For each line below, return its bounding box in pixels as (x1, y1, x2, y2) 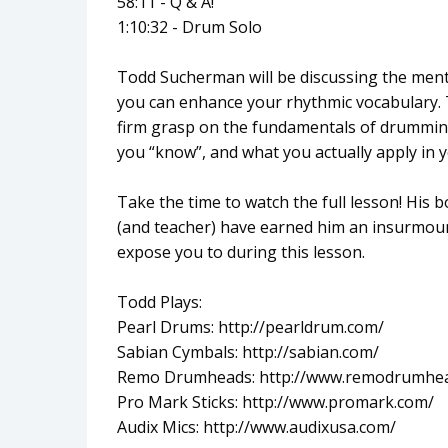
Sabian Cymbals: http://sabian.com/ (117, 340, 379, 363)
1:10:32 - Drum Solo (117, 15, 262, 38)
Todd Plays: (117, 290, 202, 313)
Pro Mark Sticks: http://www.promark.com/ (117, 390, 434, 413)
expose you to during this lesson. (117, 240, 365, 263)
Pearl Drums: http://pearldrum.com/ (117, 315, 384, 338)
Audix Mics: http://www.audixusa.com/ (117, 415, 396, 438)
